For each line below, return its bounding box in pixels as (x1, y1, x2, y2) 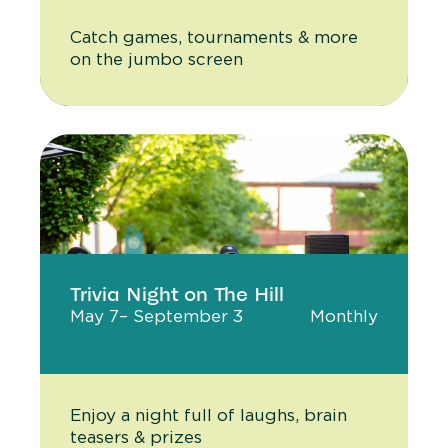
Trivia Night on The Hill (70, 282, 284, 307)
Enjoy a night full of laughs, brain (70, 405, 347, 425)
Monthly (310, 306, 378, 326)
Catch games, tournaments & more (70, 27, 358, 47)
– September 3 (119, 306, 243, 326)
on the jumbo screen (70, 49, 243, 69)
